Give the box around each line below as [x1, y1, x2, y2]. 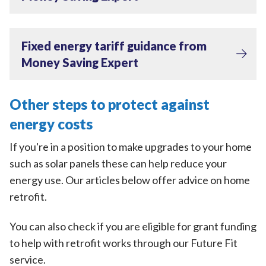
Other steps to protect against [9, 96, 210, 113]
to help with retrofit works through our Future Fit [9, 236, 237, 249]
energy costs [9, 115, 93, 133]
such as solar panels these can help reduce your [9, 157, 227, 170]
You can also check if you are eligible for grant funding [9, 219, 256, 233]
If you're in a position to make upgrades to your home [9, 140, 252, 154]
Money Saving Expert [21, 55, 138, 70]
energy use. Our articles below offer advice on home [9, 173, 250, 187]
